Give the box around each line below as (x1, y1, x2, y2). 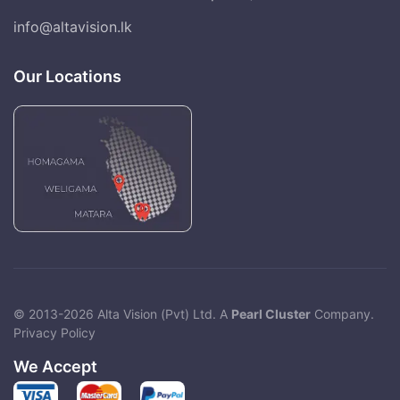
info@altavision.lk (13, 17, 132, 36)
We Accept (13, 356, 97, 376)
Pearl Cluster (231, 305, 311, 321)
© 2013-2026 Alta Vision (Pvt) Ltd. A (13, 305, 231, 321)
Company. (311, 305, 374, 321)
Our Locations (13, 66, 121, 86)
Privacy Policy (13, 324, 96, 340)
